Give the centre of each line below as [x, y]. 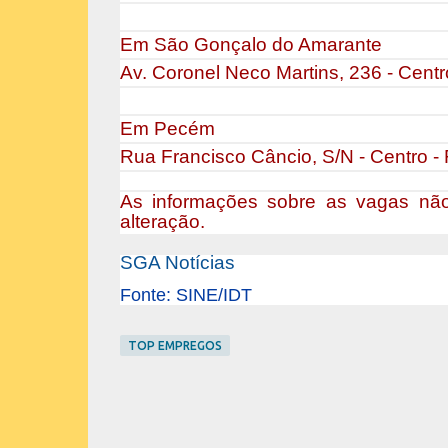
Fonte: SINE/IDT [185, 295]
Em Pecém [167, 128]
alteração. [162, 221]
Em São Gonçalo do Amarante [250, 44]
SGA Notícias [177, 262]
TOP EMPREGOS [174, 345]
